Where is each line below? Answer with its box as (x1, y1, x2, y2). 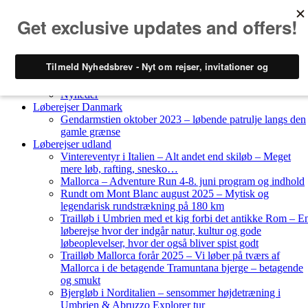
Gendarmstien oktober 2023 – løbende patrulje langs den (60, 113, 306, 125)
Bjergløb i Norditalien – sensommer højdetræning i (60, 287, 280, 298)
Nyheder (60, 89, 98, 100)
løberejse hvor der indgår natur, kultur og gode (60, 225, 261, 236)
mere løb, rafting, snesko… (60, 163, 178, 175)
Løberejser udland (33, 138, 111, 150)
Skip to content (5, 5, 71, 17)
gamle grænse (60, 126, 120, 137)
